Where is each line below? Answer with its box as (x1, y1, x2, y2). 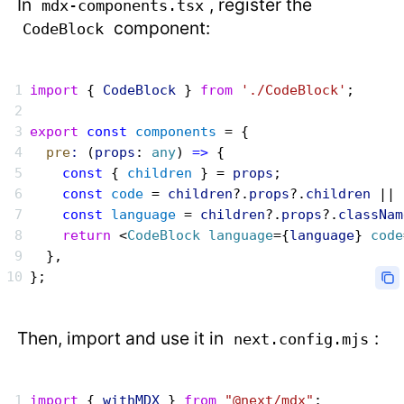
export (30, 124, 79, 141)
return (30, 227, 112, 244)
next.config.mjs (234, 330, 370, 349)
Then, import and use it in (17, 327, 229, 350)
